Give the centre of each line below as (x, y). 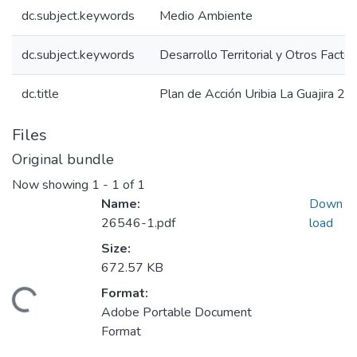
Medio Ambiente (206, 16)
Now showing (52, 185)
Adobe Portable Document (177, 313)
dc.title (40, 94)
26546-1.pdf (138, 224)
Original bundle (63, 159)
